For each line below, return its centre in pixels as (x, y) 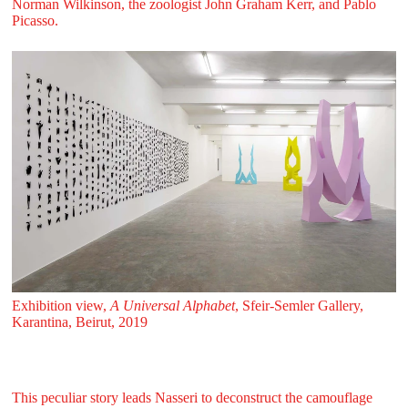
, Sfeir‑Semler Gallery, (299, 306)
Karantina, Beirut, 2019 (79, 322)
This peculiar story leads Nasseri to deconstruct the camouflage (192, 397)
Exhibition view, (61, 306)
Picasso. (35, 20)
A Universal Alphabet (172, 306)
